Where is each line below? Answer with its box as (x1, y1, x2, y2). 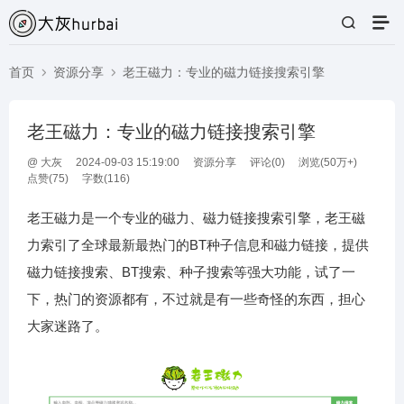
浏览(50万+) (298, 156, 357, 169)
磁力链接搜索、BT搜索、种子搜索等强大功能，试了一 (27, 264, 355, 280)
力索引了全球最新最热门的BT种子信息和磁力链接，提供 (27, 237, 369, 252)
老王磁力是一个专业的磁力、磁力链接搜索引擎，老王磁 (27, 210, 365, 225)
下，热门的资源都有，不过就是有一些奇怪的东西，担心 (27, 291, 365, 307)
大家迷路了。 (27, 318, 108, 334)
